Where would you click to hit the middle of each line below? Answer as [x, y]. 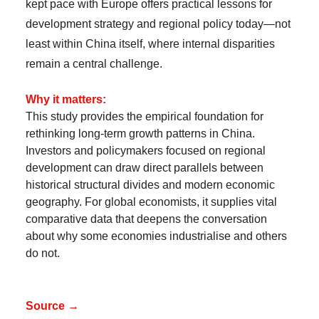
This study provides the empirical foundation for [145, 116]
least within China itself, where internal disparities [150, 44]
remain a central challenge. [94, 64]
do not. [43, 253]
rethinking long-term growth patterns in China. [140, 134]
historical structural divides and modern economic [150, 185]
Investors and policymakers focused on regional [146, 151]
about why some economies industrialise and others [156, 236]
